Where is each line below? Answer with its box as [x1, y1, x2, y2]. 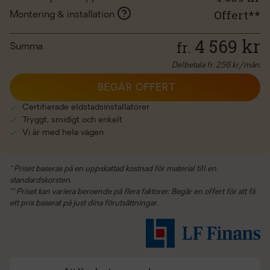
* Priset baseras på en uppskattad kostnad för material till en [10, 165, 216, 173]
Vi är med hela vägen [20, 128, 104, 137]
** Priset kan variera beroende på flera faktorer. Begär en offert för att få [10, 188, 255, 196]
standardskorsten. [10, 177, 71, 184]
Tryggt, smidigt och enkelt [20, 116, 122, 125]
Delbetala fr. [172, 61, 216, 69]
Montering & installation [10, 10, 117, 20]
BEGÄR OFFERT [98, 83, 175, 93]
